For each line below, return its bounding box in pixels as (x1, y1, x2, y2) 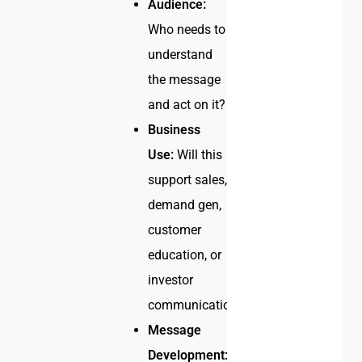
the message (148, 72, 221, 88)
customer (148, 222, 202, 238)
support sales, (148, 172, 228, 188)
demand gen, (148, 197, 222, 213)
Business (148, 122, 201, 138)
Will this (174, 147, 223, 163)
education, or (148, 247, 222, 263)
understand (148, 47, 213, 63)
